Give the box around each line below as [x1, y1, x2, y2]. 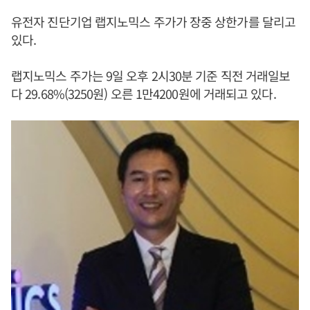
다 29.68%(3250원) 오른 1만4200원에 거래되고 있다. [11, 84, 276, 102]
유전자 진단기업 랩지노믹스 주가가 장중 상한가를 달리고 [11, 12, 295, 30]
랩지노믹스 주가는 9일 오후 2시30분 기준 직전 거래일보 [11, 66, 291, 84]
